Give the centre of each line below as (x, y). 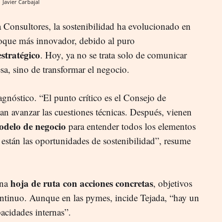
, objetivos (173, 183)
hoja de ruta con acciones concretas (82, 183)
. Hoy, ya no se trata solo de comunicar (113, 55)
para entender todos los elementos (132, 126)
